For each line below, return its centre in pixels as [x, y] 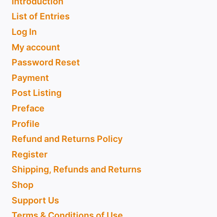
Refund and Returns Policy [67, 139]
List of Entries [41, 16]
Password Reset [46, 62]
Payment [30, 77]
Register [30, 154]
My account [36, 47]
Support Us [35, 200]
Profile [26, 124]
